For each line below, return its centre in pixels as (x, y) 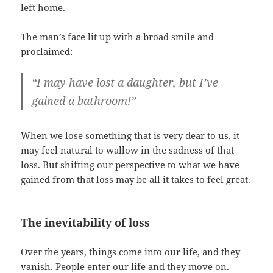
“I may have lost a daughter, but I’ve (125, 83)
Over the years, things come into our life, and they (131, 252)
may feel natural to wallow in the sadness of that (128, 150)
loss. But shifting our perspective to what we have (130, 165)
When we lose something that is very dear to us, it (130, 136)
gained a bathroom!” (84, 101)
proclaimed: (47, 51)
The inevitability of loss (86, 223)
